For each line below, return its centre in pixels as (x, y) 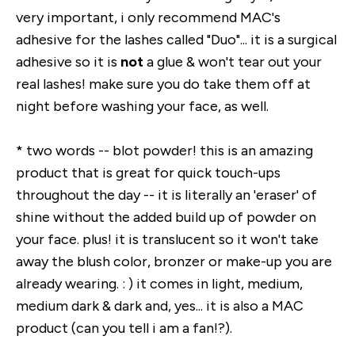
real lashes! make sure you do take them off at (163, 84)
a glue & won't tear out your (233, 62)
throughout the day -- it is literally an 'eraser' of (166, 195)
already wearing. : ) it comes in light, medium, (159, 284)
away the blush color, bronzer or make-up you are (174, 261)
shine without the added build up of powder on (166, 217)
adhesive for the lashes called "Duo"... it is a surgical (176, 40)
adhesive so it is (68, 62)
